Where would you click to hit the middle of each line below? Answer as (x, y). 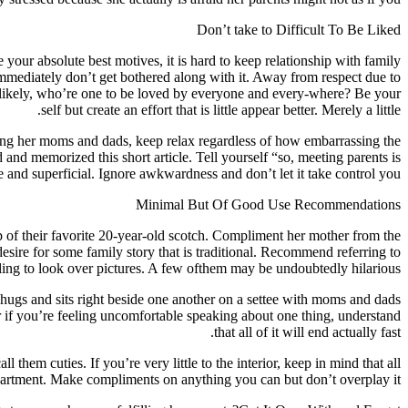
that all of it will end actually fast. (307, 331)
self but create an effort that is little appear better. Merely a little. (221, 109)
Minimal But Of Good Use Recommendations (268, 204)
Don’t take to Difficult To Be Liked (299, 29)
